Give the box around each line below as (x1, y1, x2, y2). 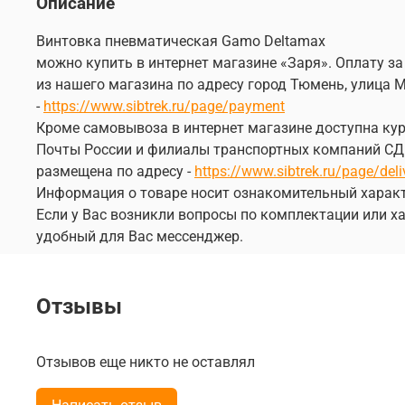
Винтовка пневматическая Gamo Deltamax (36, 32, 325, 50)
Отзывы (36, 293, 122, 319)
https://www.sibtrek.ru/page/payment (43, 97, 285, 115)
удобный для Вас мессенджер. (36, 227, 243, 245)
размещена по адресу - (36, 162, 194, 180)
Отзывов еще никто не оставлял (36, 353, 255, 371)
